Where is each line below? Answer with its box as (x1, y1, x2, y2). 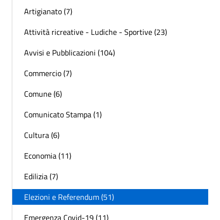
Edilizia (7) (24, 170, 58, 182)
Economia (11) (24, 149, 71, 162)
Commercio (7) (24, 67, 72, 79)
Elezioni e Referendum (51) (24, 191, 114, 203)
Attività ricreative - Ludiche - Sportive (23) (24, 26, 167, 38)
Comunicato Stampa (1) (24, 108, 102, 120)
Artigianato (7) (24, 5, 72, 17)
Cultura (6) (24, 129, 59, 141)
